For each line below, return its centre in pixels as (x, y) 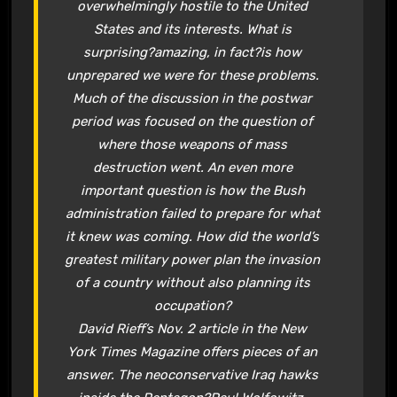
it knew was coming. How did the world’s (193, 237)
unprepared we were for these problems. (192, 76)
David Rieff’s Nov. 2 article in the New (193, 329)
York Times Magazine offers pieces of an (193, 352)
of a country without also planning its (192, 283)
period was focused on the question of (193, 122)
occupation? (192, 306)
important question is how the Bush (192, 191)
